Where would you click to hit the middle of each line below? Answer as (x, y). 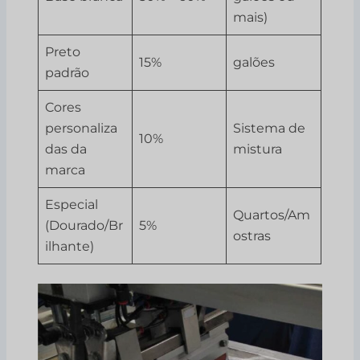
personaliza (82, 128)
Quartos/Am (272, 215)
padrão (67, 72)
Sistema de (270, 128)
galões (254, 62)
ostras (252, 235)
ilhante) (70, 246)
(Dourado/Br (84, 225)
